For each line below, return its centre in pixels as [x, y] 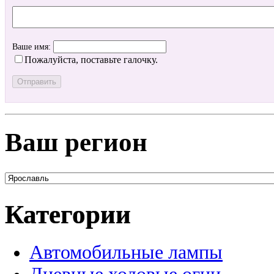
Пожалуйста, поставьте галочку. [91, 60]
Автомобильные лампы [126, 252]
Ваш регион [76, 142]
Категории [68, 214]
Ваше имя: [33, 47]
